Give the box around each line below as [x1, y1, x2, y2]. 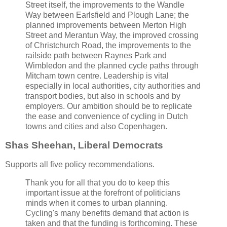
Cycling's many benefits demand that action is [25, 209, 189, 218]
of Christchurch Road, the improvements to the [25, 41, 191, 50]
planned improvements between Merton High [25, 20, 186, 29]
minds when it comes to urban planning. [25, 199, 168, 208]
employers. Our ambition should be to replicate [25, 101, 192, 110]
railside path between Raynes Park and [25, 51, 167, 60]
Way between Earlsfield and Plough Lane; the [25, 10, 189, 19]
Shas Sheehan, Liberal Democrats [5, 140, 163, 151]
